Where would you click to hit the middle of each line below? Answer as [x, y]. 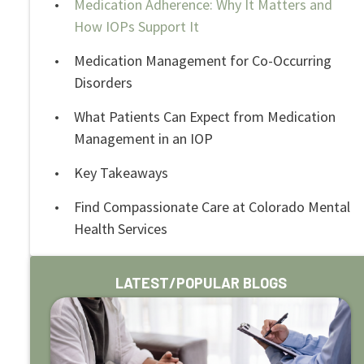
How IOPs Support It [136, 26]
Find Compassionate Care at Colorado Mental [212, 207]
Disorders [103, 82]
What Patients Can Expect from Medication [205, 117]
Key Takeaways [121, 173]
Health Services [121, 229]
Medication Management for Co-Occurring [203, 61]
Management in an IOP [143, 139]
